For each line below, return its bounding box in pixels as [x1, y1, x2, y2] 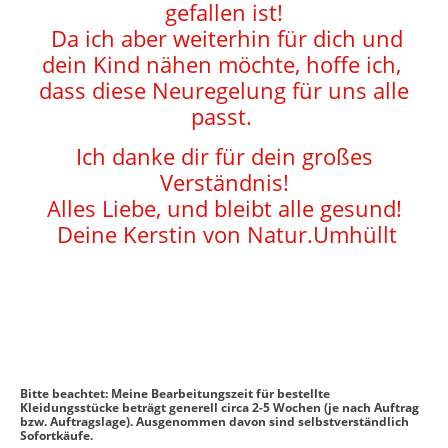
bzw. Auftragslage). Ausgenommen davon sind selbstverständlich [20, 412, 409, 430]
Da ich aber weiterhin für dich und [45, 22, 403, 53]
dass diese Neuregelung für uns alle [39, 74, 409, 105]
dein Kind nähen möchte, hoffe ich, [41, 48, 407, 79]
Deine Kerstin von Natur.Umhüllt [51, 218, 397, 249]
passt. [190, 100, 258, 131]
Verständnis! [159, 166, 289, 197]
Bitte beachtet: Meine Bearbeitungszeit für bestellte [20, 384, 330, 402]
